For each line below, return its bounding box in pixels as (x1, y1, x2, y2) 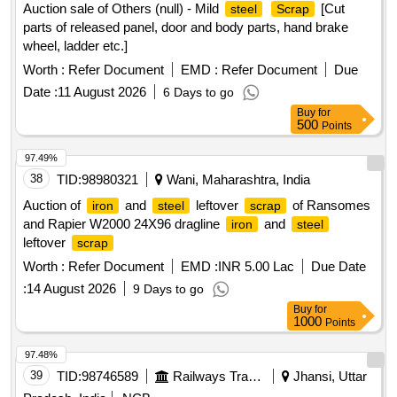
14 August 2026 (27, 281, 116, 297)
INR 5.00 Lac (218, 259, 294, 275)
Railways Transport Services (248, 369, 261, 385)
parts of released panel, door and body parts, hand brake (23, 19, 348, 35)
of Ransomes (289, 198, 370, 214)
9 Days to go (133, 282, 204, 297)
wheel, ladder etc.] (23, 38, 128, 54)
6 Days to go (163, 85, 234, 100)
